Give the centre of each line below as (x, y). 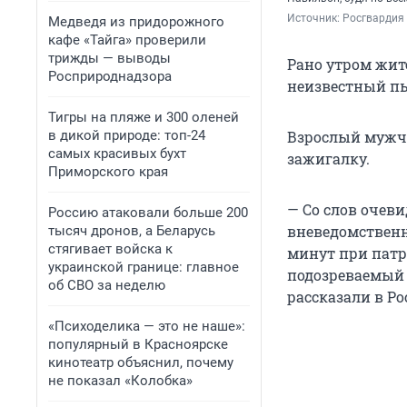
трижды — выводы (109, 58)
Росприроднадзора (110, 76)
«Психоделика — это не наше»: (147, 326)
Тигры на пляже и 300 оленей (144, 117)
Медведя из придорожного (136, 22)
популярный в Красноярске (138, 344)
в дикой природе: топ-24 (127, 135)
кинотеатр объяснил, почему (141, 362)
